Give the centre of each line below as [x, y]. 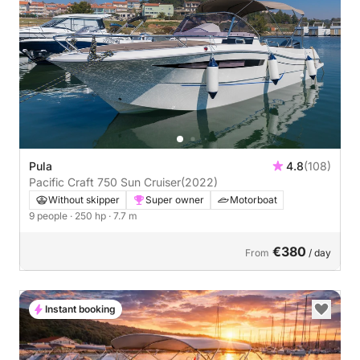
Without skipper [84, 199]
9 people [49, 215]
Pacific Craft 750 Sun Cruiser [105, 182]
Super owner [175, 199]
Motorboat [254, 199]
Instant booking [80, 309]
